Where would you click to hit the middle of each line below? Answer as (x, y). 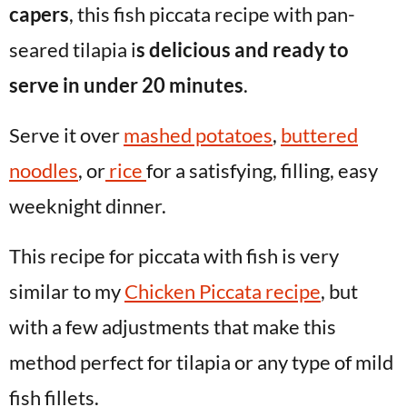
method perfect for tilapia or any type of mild (201, 362)
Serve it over (66, 135)
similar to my (67, 291)
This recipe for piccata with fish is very (174, 256)
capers (39, 14)
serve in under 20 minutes (126, 85)
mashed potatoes (198, 135)
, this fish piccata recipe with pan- (212, 14)
